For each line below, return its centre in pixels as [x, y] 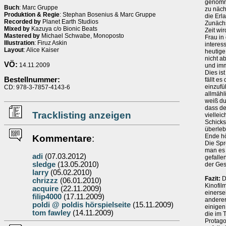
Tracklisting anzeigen [82, 115]
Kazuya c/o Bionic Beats [64, 29]
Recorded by [22, 22]
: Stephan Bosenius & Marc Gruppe [108, 15]
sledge [44, 164]
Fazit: [213, 179]
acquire [45, 189]
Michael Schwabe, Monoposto [82, 36]
